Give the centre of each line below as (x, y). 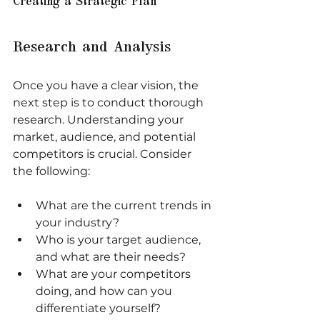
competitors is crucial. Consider (104, 154)
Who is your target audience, (120, 239)
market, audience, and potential (106, 136)
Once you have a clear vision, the (107, 85)
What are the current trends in (125, 205)
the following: (51, 171)
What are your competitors (115, 274)
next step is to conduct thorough (110, 102)
